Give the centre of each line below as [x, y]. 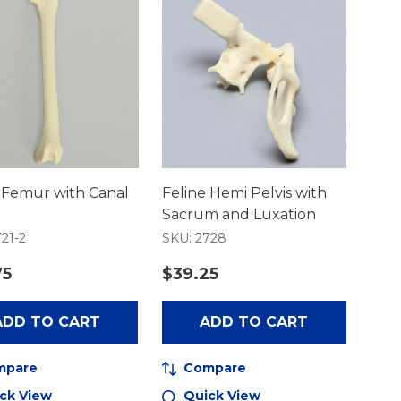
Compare [214, 367]
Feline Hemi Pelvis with [244, 192]
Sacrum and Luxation [239, 214]
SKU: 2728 [194, 238]
